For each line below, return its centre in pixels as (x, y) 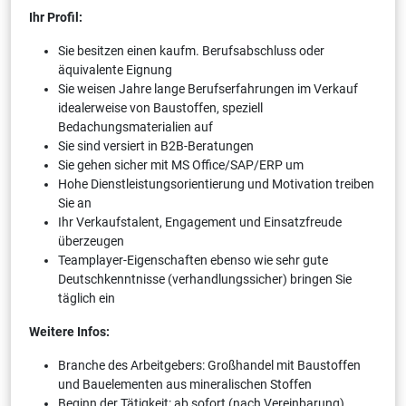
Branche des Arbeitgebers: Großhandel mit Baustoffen (209, 365)
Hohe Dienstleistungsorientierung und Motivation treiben (216, 184)
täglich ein (87, 298)
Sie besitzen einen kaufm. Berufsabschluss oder (191, 50)
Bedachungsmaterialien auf (135, 126)
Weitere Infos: (69, 331)
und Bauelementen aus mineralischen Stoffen (185, 384)
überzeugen (91, 241)
